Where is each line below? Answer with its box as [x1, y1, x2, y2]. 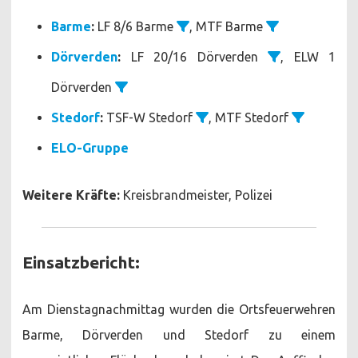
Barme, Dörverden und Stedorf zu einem [22, 327, 336, 342]
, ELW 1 [280, 49, 336, 64]
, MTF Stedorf [209, 109, 292, 125]
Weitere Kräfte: [22, 187, 120, 202]
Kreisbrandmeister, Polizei [120, 187, 272, 202]
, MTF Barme [189, 18, 266, 34]
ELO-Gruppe [51, 140, 129, 155]
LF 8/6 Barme [94, 18, 177, 34]
